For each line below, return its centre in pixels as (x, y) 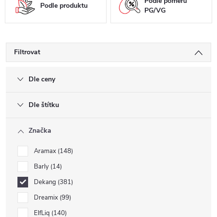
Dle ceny (42, 79)
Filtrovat (27, 52)
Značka (40, 131)
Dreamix (47, 198)
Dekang (46, 182)
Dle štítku (44, 105)
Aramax (46, 151)
